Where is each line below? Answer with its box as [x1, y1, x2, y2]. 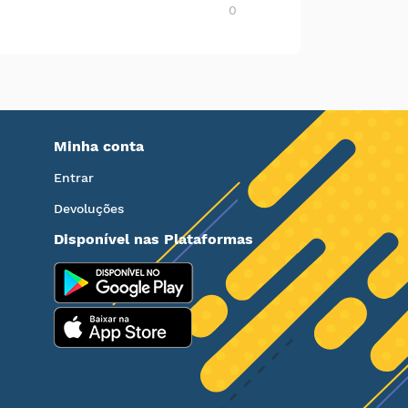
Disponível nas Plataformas [53, 230, 253, 249]
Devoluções [53, 201, 124, 217]
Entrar [53, 170, 94, 186]
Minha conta [53, 138, 144, 156]
